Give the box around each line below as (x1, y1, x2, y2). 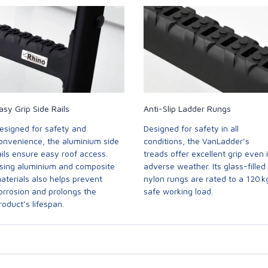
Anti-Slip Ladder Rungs (144, 103, 231, 114)
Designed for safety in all (144, 123, 239, 134)
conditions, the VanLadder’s (144, 136, 249, 147)
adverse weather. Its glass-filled (144, 161, 266, 172)
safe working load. (144, 186, 213, 197)
